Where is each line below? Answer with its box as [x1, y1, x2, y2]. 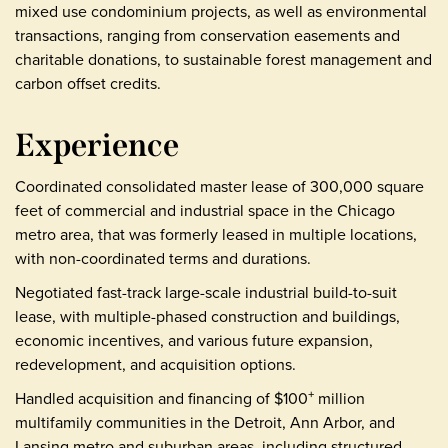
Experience [15, 125, 179, 164]
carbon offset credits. [15, 71, 161, 95]
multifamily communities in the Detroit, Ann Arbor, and [15, 410, 395, 434]
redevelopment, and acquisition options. [15, 352, 296, 376]
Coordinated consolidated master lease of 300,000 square [15, 174, 424, 198]
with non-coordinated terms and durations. [15, 246, 311, 270]
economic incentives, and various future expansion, [15, 328, 373, 352]
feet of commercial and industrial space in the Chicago [15, 198, 395, 222]
